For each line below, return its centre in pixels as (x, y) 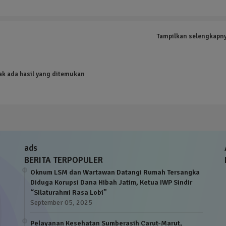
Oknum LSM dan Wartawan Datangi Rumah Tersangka (115, 172)
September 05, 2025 (62, 202)
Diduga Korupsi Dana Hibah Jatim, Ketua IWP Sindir (111, 182)
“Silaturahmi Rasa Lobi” (69, 192)
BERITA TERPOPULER (64, 160)
